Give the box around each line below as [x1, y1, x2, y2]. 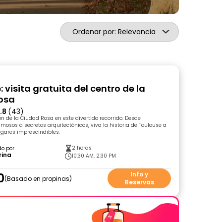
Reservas [124, 178, 154, 186]
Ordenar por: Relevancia [72, 27, 156, 37]
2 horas [72, 144, 92, 152]
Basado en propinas [7, 174, 70, 183]
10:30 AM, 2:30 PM [72, 152, 116, 160]
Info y [130, 170, 148, 178]
